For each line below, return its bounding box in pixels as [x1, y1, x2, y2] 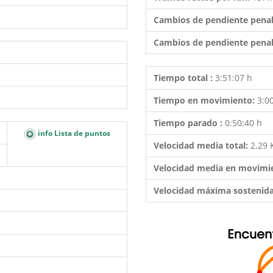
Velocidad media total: [154, 140, 250, 151]
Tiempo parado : [154, 117, 225, 129]
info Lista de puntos [36, 128, 110, 138]
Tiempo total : [154, 72, 215, 83]
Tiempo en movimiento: [154, 94, 257, 106]
